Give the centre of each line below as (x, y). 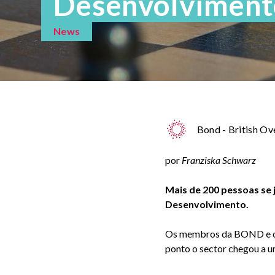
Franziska (201, 160)
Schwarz (239, 160)
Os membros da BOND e (219, 234)
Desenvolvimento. (207, 204)
